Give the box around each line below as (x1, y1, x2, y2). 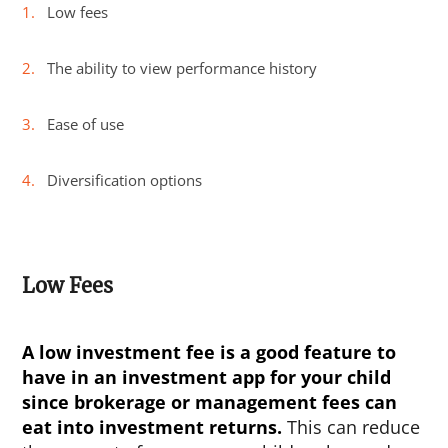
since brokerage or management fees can (22, 390, 398, 415)
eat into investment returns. (22, 415, 283, 440)
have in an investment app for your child (22, 365, 392, 390)
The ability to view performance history (47, 58, 318, 79)
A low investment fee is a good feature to (22, 340, 397, 365)
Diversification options (47, 170, 203, 191)
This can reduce (282, 415, 421, 440)
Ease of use (47, 114, 125, 135)
